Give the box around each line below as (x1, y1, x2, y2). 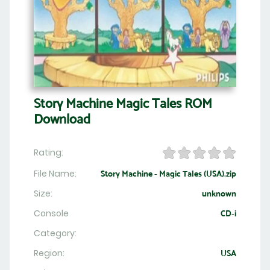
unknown (202, 188, 236, 199)
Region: (34, 247, 64, 260)
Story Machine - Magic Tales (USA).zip (101, 168, 236, 180)
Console (34, 207, 69, 220)
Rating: (34, 146, 63, 159)
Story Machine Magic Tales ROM (34, 95, 212, 112)
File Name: (34, 168, 77, 180)
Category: (34, 227, 77, 240)
